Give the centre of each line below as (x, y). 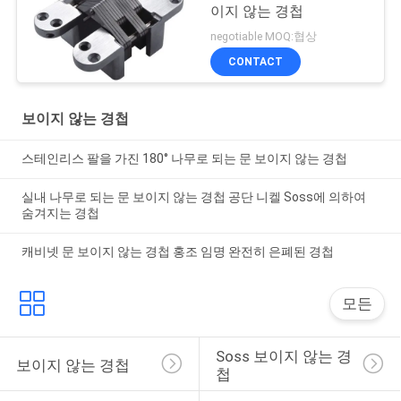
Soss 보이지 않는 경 (283, 356)
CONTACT (256, 62)
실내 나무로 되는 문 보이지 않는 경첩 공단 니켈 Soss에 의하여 (193, 196)
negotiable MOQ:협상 (264, 37)
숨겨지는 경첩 (60, 213)
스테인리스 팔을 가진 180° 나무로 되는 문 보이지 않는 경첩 (184, 158)
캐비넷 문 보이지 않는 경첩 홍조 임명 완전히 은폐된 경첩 (177, 251)
